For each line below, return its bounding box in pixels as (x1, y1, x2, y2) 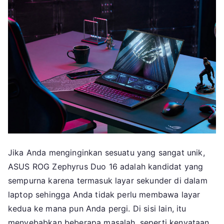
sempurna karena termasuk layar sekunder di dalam (8, 175, 207, 186)
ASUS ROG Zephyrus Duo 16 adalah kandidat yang (8, 161, 203, 172)
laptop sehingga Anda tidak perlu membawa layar (8, 189, 200, 200)
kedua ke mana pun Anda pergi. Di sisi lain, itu (8, 203, 186, 214)
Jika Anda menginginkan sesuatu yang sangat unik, (8, 147, 205, 158)
